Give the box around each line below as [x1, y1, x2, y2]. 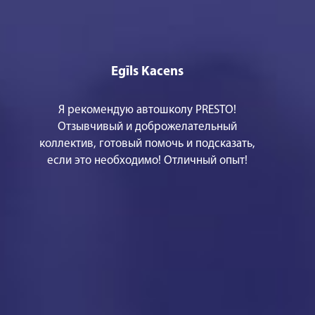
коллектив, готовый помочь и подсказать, [39, 138, 255, 150]
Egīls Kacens [111, 65, 184, 79]
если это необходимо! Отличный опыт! [47, 155, 247, 167]
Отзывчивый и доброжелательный [58, 121, 237, 134]
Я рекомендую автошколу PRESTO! [58, 104, 236, 117]
